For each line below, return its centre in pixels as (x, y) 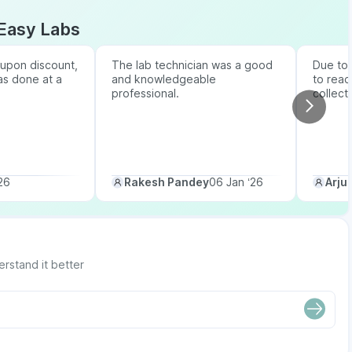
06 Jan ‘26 (236, 182)
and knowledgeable (164, 79)
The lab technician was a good (192, 65)
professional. (145, 93)
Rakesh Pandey (167, 182)
